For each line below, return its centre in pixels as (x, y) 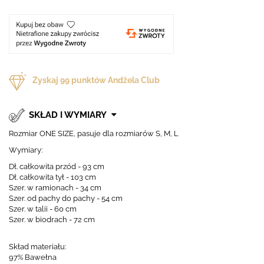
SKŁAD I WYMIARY (69, 115)
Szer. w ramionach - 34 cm (55, 187)
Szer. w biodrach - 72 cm (52, 219)
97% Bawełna (34, 257)
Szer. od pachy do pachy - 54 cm (66, 198)
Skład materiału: (37, 246)
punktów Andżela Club (115, 80)
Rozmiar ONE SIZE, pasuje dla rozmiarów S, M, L (94, 133)
